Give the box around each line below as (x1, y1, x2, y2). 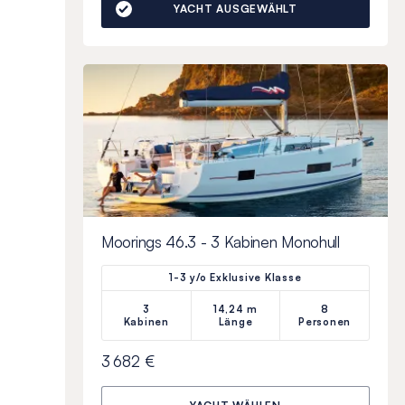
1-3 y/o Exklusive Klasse (169, 270, 302, 284)
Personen (298, 315, 352, 328)
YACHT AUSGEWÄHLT (173, 2, 297, 16)
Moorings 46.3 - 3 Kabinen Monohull (101, 231, 340, 251)
